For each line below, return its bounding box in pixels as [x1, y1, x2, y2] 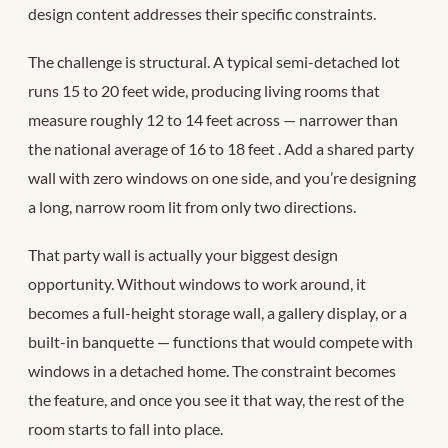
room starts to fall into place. [28, 418, 223, 438]
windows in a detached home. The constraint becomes [28, 360, 396, 380]
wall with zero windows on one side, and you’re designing [28, 167, 416, 187]
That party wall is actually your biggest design [28, 244, 338, 264]
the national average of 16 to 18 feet [28, 138, 278, 158]
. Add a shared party [278, 138, 414, 158]
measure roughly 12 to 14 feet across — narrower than [28, 109, 398, 129]
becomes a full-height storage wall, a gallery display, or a [28, 302, 407, 322]
